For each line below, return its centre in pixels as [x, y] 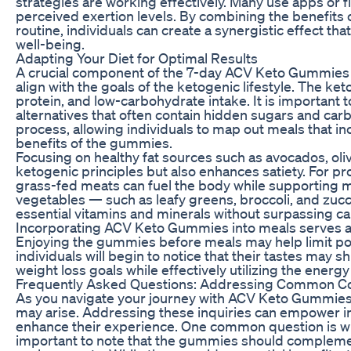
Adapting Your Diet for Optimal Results [137, 58]
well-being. [50, 43]
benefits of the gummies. [94, 142]
